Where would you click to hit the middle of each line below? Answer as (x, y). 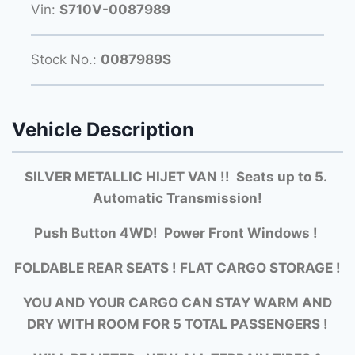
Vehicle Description (103, 130)
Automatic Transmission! (177, 198)
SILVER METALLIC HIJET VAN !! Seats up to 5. (177, 176)
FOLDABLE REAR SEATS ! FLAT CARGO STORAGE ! (177, 267)
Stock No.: (66, 59)
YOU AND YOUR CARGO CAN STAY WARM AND (177, 302)
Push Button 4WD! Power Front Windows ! (177, 233)
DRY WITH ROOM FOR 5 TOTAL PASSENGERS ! (177, 324)
